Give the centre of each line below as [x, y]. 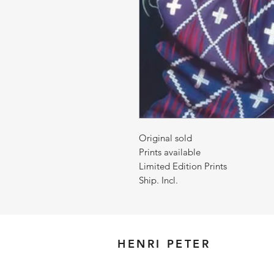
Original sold [165, 138]
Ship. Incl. [158, 180]
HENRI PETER [164, 243]
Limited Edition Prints [183, 166]
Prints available [170, 152]
